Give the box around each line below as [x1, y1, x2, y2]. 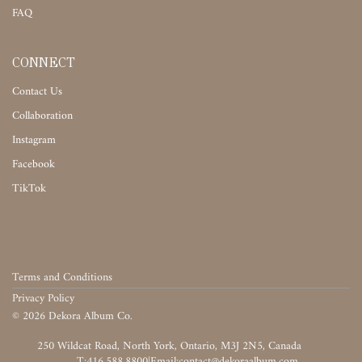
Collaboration [12, 110, 73, 123]
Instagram [12, 134, 56, 147]
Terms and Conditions [12, 271, 112, 284]
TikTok [12, 183, 46, 196]
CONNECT [12, 55, 75, 71]
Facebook [12, 158, 55, 171]
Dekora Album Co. [45, 310, 133, 323]
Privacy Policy [12, 293, 74, 305]
